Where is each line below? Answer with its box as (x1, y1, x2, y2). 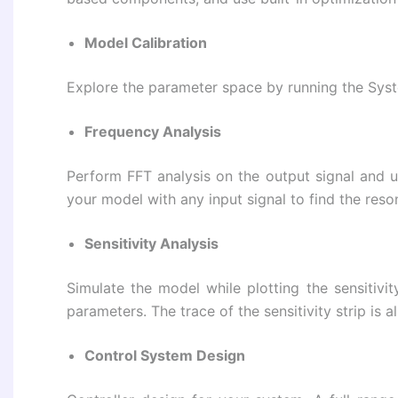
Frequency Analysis (84, 123, 221, 141)
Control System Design (84, 346, 245, 365)
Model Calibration (84, 34, 207, 52)
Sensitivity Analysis (84, 235, 219, 253)
